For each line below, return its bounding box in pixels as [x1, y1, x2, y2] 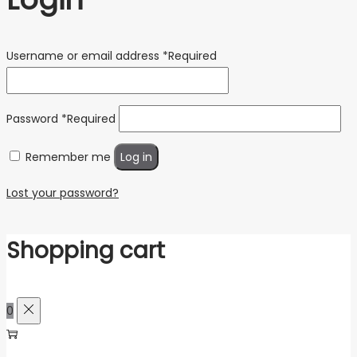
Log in [120, 149, 152, 166]
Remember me [25, 149, 111, 166]
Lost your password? [6, 185, 119, 202]
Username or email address [6, 48, 163, 65]
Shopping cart [6, 234, 165, 266]
